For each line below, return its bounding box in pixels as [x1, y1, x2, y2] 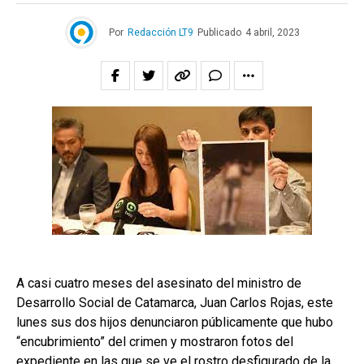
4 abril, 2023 [245, 27, 300, 39]
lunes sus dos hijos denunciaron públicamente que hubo [16, 314, 333, 331]
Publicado [197, 27, 241, 39]
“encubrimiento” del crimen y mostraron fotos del [16, 334, 293, 350]
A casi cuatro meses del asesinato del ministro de [16, 275, 301, 292]
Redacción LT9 [127, 27, 193, 39]
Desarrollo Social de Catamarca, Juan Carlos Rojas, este [16, 295, 333, 311]
